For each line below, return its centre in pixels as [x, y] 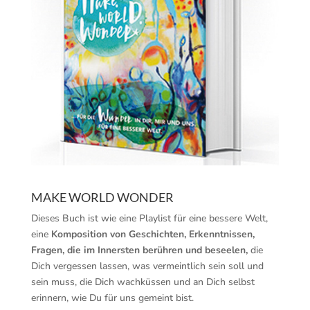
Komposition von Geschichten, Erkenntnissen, [153, 235]
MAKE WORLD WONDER [102, 198]
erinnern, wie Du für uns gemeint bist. [112, 298]
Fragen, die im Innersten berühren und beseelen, [139, 250]
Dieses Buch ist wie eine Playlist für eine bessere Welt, [149, 219]
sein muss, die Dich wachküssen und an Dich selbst [143, 282]
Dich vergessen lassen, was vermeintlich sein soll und [147, 266]
